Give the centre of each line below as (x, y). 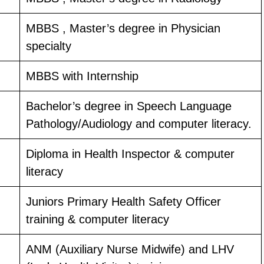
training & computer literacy (98, 219)
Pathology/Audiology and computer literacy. (139, 123)
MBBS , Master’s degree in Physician (123, 28)
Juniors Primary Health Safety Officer (123, 201)
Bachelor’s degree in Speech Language (129, 106)
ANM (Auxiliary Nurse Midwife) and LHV (130, 249)
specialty (49, 46)
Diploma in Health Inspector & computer (130, 154)
